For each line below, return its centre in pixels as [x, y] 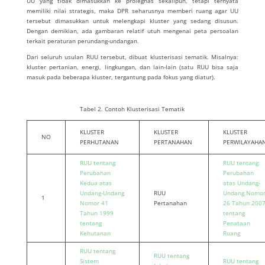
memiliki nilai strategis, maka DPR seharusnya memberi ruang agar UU [132, 11]
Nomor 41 [94, 203]
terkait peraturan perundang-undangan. [83, 41]
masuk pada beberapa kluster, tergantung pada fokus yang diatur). [121, 77]
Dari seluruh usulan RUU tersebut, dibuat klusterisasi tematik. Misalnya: [132, 57]
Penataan [236, 223]
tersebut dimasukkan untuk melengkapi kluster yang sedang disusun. [132, 21]
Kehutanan [95, 233]
